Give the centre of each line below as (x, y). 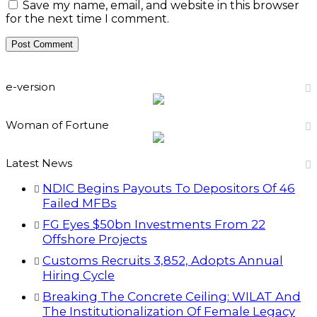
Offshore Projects (95, 240)
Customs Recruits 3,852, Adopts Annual (163, 261)
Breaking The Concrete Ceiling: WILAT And (172, 297)
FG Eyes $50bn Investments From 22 (154, 225)
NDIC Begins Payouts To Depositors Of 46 (169, 189)
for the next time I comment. (87, 19)
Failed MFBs (80, 203)
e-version (30, 87)
